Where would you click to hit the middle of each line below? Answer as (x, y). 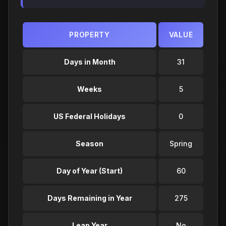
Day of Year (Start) (90, 171)
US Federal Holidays (90, 116)
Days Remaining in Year (90, 198)
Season (90, 143)
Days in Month (90, 62)
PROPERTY (90, 34)
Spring (181, 143)
